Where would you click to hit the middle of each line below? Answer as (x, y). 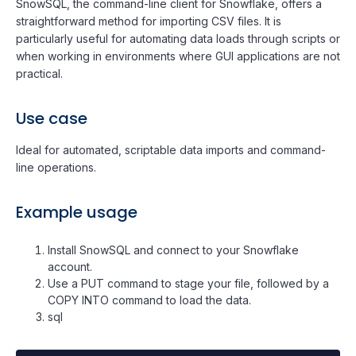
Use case (52, 118)
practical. (39, 73)
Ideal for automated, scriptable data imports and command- (171, 149)
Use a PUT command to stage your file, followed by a (188, 283)
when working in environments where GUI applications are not (178, 56)
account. (70, 266)
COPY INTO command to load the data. (149, 300)
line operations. (56, 167)
